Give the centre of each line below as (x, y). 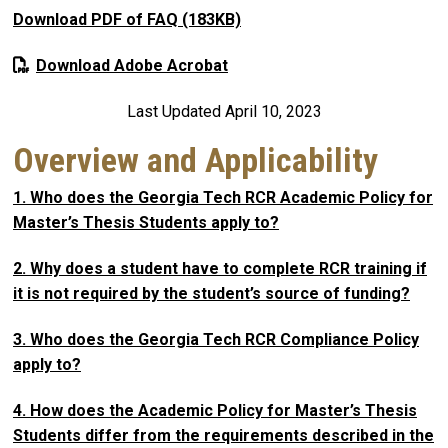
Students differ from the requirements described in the (223, 435)
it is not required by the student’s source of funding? (211, 294)
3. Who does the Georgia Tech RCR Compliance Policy (216, 339)
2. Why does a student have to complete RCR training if (220, 269)
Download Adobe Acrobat (132, 65)
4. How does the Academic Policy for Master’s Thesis (215, 410)
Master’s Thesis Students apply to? (146, 223)
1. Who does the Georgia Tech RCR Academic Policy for (223, 198)
